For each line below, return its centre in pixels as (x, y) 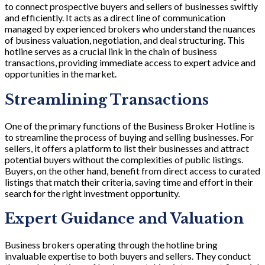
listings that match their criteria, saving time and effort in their (129, 182)
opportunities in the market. (61, 73)
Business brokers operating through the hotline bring (111, 245)
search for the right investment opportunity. (92, 193)
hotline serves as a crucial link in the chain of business (111, 51)
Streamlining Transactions (107, 99)
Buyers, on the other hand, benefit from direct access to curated (132, 170)
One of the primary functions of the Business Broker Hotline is (130, 125)
